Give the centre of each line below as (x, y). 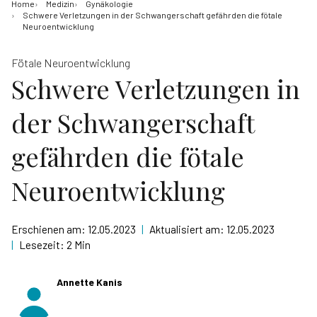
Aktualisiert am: (188, 229)
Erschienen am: (50, 229)
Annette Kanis (90, 282)
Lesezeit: (43, 245)
